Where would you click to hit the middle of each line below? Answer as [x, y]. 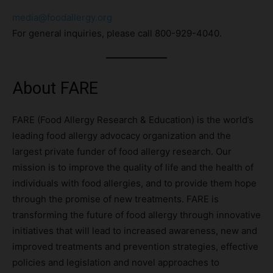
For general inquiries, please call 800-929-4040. [117, 34]
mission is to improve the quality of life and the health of [133, 168]
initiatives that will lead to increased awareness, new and [135, 231]
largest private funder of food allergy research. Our [122, 152]
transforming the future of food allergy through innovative [136, 215]
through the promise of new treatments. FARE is [115, 199]
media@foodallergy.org [62, 18]
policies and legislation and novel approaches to [116, 263]
